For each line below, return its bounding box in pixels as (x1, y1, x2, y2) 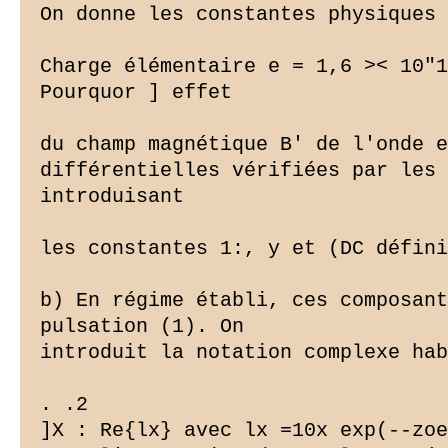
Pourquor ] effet (40, 81, 232, 105)
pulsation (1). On (40, 315, 244, 339)
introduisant (40, 185, 184, 209)
